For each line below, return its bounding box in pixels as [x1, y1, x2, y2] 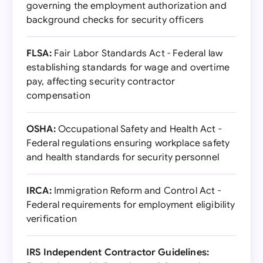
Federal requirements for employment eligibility [26, 199, 235, 211]
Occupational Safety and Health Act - [55, 123, 221, 135]
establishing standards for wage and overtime [26, 62, 230, 73]
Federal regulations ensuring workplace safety [26, 137, 230, 149]
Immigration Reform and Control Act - [51, 185, 221, 197]
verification [26, 213, 77, 225]
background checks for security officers [26, 14, 204, 26]
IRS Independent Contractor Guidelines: [26, 247, 210, 258]
